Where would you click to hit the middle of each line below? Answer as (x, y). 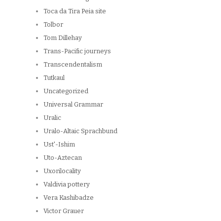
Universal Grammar (73, 105)
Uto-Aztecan (63, 158)
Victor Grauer (64, 211)
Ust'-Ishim (59, 145)
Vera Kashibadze (69, 198)
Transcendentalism (73, 65)
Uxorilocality (62, 171)
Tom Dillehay (63, 38)
